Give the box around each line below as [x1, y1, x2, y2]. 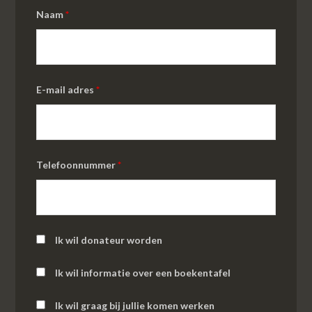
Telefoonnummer [36, 159, 118, 171]
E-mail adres [36, 84, 97, 95]
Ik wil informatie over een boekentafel [55, 267, 231, 279]
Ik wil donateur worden [55, 234, 163, 246]
